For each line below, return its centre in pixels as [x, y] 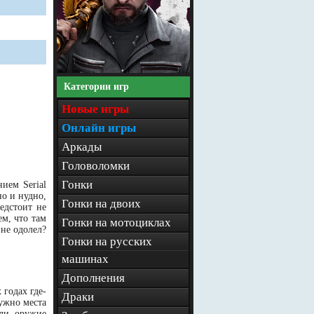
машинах [85, 259]
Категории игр [96, 87]
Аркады [82, 147]
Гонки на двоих [101, 204]
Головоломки [96, 166]
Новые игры [95, 109]
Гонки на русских [107, 241]
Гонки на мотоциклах [116, 223]
